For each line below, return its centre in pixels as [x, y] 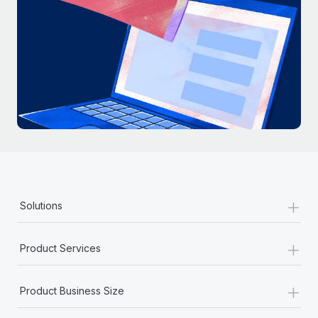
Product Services [60, 248]
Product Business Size [72, 291]
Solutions [41, 206]
